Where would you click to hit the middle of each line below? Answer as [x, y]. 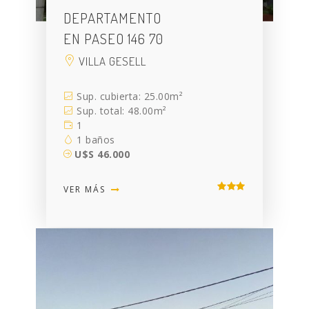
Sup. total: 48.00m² [120, 111]
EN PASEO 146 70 [114, 39]
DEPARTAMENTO [113, 18]
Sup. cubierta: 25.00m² [128, 97]
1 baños [94, 140]
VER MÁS [87, 190]
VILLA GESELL [111, 61]
